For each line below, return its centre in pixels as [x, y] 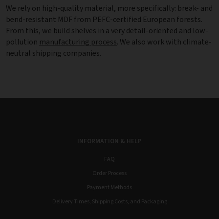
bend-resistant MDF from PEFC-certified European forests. [104, 20]
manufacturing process [78, 42]
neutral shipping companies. [54, 53]
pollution [22, 42]
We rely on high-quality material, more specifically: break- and [109, 8]
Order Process [109, 173]
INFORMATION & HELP [109, 141]
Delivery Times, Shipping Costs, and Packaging [109, 202]
